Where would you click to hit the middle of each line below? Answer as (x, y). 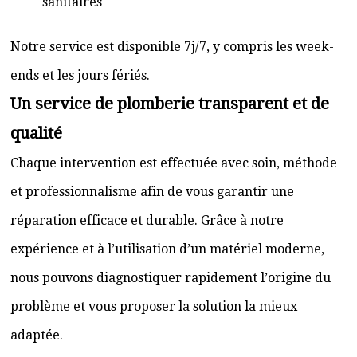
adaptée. (37, 335)
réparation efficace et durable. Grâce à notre (147, 220)
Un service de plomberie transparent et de (170, 104)
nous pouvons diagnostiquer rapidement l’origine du (171, 278)
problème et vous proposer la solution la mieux (154, 306)
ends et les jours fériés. (80, 75)
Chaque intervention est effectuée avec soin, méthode (174, 163)
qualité (36, 133)
